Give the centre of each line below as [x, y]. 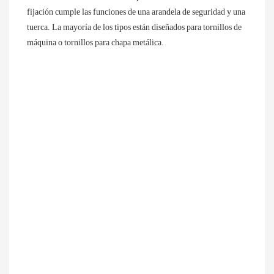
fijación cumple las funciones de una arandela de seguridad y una [136, 12]
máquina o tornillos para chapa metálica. [95, 42]
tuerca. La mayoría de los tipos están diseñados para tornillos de [134, 27]
